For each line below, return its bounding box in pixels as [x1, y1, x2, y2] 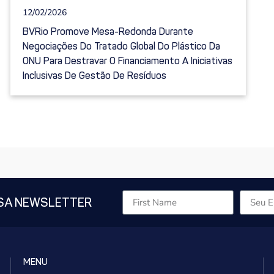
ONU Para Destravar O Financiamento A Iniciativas [23, 55, 232, 67]
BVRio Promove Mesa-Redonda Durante [23, 26, 193, 38]
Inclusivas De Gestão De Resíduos [23, 70, 166, 82]
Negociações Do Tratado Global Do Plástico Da [23, 40, 220, 53]
